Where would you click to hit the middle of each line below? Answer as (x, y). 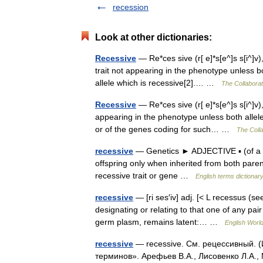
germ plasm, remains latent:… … (160, 222)
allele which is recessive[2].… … (158, 83)
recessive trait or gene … (145, 176)
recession (131, 7)
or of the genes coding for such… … (166, 129)
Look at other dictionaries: (154, 37)
